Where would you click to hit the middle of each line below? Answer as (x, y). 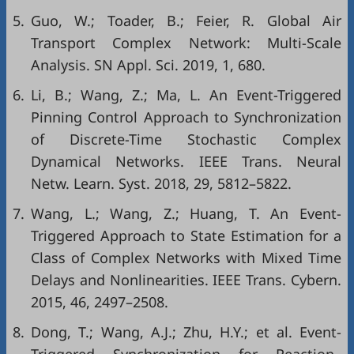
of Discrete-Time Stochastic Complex (186, 139)
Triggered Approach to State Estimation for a (186, 235)
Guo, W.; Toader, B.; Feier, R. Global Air (186, 21)
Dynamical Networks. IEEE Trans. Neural (186, 161)
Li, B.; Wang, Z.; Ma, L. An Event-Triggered (186, 95)
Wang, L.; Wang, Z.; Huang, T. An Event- (186, 213)
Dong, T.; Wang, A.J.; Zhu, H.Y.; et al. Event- (186, 332)
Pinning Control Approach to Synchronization (186, 117)
